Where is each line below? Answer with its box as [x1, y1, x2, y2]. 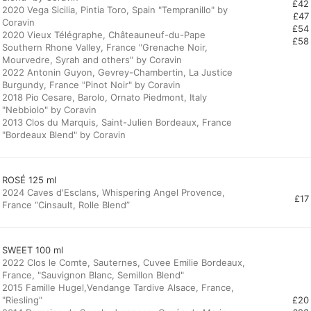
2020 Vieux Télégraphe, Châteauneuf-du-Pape [2, 29, 205, 40]
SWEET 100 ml [2, 244, 63, 255]
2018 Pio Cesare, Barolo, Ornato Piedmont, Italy [2, 92, 207, 103]
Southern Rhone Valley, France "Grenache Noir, [2, 42, 208, 53]
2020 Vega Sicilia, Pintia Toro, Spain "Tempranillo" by [2, 4, 228, 15]
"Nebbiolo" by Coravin [2, 104, 96, 115]
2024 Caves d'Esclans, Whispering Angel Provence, [2, 187, 225, 198]
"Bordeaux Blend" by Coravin [2, 129, 126, 140]
